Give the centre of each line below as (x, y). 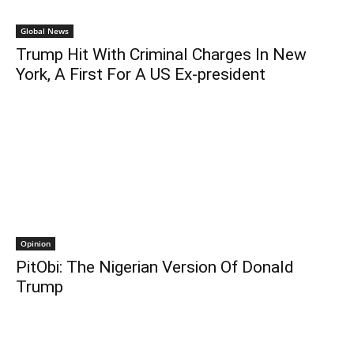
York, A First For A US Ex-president (141, 74)
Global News (45, 30)
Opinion (36, 243)
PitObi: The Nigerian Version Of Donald (155, 267)
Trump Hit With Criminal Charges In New (161, 54)
